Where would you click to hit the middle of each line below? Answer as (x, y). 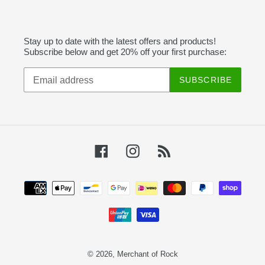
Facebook (128, 150)
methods (150, 196)
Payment (151, 182)
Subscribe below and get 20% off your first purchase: (125, 51)
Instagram (159, 150)
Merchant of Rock (147, 254)
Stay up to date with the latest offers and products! (120, 41)
